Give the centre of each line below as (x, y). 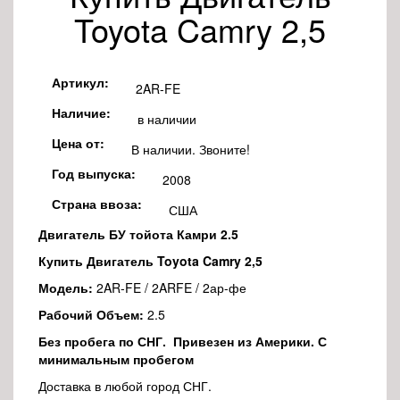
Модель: (66, 287)
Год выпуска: (94, 173)
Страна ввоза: (97, 203)
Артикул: (80, 82)
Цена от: (78, 142)
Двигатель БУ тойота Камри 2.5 (138, 233)
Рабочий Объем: (91, 314)
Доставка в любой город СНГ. (125, 385)
